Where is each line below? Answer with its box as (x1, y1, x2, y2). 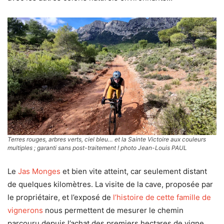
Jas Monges (18, 166, 60, 176)
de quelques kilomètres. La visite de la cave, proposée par (7, 179, 213, 189)
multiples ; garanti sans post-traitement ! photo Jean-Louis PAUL (7, 143, 187, 151)
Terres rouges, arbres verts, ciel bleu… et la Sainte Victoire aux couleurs (7, 135, 206, 143)
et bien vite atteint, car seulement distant (60, 166, 207, 176)
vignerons (7, 205, 43, 215)
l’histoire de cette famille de (113, 192, 211, 202)
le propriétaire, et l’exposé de (7, 192, 113, 202)
